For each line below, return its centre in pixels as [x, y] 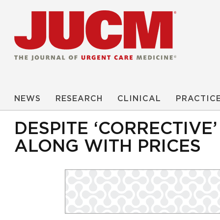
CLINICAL [139, 99]
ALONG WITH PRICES [108, 147]
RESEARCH [79, 99]
